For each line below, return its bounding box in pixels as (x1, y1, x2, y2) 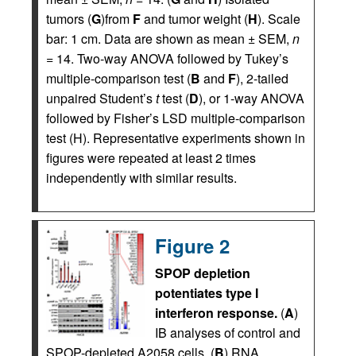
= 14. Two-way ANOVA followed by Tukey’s (46, 48, 288, 68)
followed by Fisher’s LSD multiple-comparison (46, 108, 305, 127)
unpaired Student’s (46, 88, 156, 107)
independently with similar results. (46, 168, 237, 187)
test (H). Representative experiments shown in (46, 128, 305, 147)
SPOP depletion (155, 263, 250, 282)
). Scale (257, 9, 300, 28)
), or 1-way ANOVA (199, 88, 304, 107)
